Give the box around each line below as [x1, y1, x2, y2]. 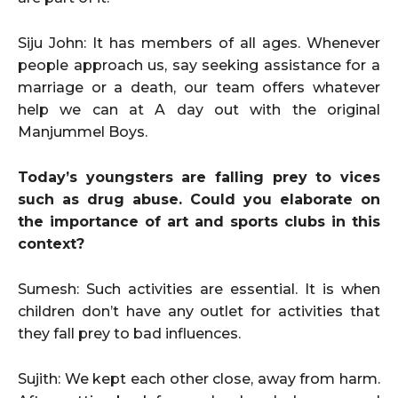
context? [18, 235, 84, 252]
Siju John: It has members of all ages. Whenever [18, 34, 380, 52]
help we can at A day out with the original [18, 100, 380, 118]
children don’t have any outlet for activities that [18, 302, 380, 320]
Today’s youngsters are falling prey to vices [18, 168, 380, 186]
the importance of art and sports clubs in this [18, 212, 380, 230]
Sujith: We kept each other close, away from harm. [18, 370, 380, 387]
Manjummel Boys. [18, 123, 147, 140]
